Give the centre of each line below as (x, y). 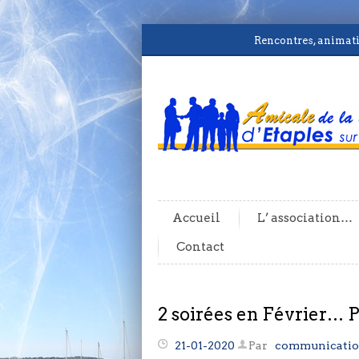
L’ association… (305, 218)
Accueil (196, 218)
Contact (200, 246)
